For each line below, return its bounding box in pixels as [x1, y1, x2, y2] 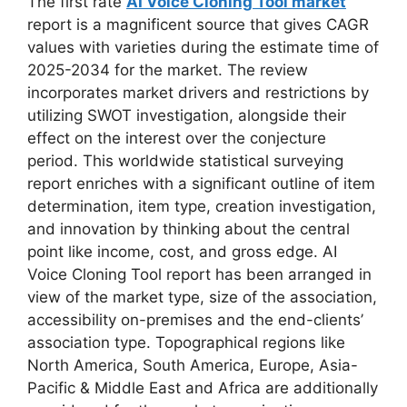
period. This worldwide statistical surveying [27, 151, 343, 170]
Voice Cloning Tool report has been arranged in [27, 264, 372, 283]
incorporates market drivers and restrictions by [27, 83, 369, 102]
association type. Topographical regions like [27, 333, 345, 352]
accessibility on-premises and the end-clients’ [27, 310, 363, 329]
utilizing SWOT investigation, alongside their [27, 105, 346, 124]
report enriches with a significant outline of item [27, 174, 375, 193]
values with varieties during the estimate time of [27, 37, 379, 56]
